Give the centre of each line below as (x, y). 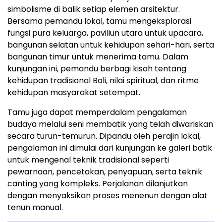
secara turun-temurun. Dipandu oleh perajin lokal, (104, 136)
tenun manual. (35, 207)
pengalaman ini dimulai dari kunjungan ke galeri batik (110, 148)
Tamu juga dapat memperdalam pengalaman (97, 112)
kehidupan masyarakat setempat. (74, 92)
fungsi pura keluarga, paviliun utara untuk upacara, (105, 33)
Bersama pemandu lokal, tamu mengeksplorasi (99, 21)
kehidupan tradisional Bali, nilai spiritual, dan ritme (103, 80)
